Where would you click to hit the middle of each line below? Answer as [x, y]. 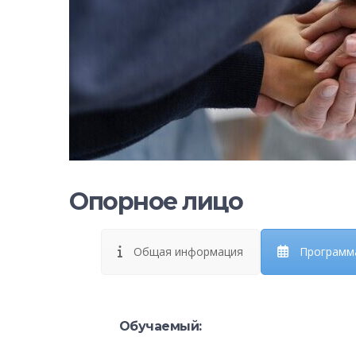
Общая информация [188, 252]
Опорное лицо [156, 201]
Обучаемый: [160, 326]
